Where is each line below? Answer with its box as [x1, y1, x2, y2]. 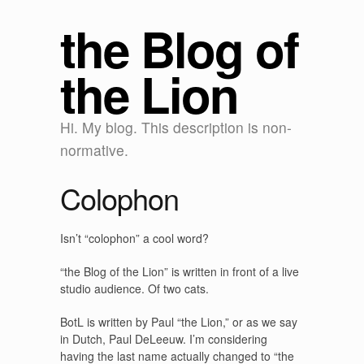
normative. [60, 140, 128, 160]
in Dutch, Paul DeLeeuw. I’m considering [60, 331, 267, 347]
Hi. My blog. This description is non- [60, 117, 292, 137]
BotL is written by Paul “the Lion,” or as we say [60, 314, 297, 330]
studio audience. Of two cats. [60, 280, 209, 297]
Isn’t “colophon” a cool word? [60, 230, 209, 246]
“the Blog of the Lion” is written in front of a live [60, 263, 299, 279]
